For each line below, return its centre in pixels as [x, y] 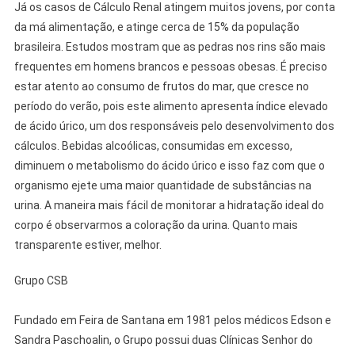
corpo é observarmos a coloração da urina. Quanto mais [156, 225]
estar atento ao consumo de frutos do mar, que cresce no [161, 87]
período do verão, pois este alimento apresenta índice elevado [171, 107]
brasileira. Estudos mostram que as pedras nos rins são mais [170, 47]
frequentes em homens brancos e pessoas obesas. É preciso [170, 67]
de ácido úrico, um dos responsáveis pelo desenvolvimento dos [174, 126]
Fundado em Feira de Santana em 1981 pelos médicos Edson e [172, 321]
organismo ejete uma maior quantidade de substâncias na [162, 186]
